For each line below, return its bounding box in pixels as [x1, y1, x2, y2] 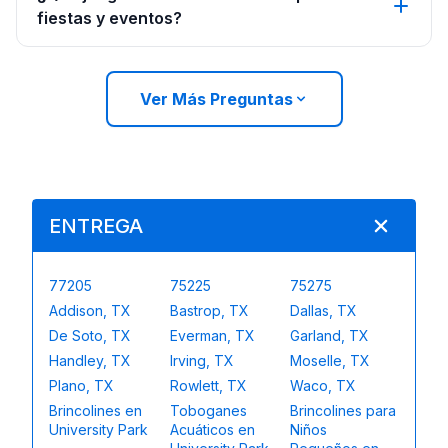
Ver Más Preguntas [139, 89, 293, 109]
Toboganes [169, 402, 247, 419]
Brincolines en [49, 402, 142, 419]
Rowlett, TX [169, 377, 247, 394]
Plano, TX [49, 377, 114, 394]
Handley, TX [49, 352, 131, 369]
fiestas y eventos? [37, 8, 182, 28]
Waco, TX [290, 377, 357, 394]
